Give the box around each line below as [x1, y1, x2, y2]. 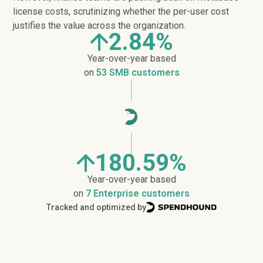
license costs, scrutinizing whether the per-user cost [13, 6, 230, 17]
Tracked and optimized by [46, 203, 146, 212]
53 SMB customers [96, 67, 180, 78]
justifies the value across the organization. [13, 20, 186, 31]
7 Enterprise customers [86, 188, 190, 199]
